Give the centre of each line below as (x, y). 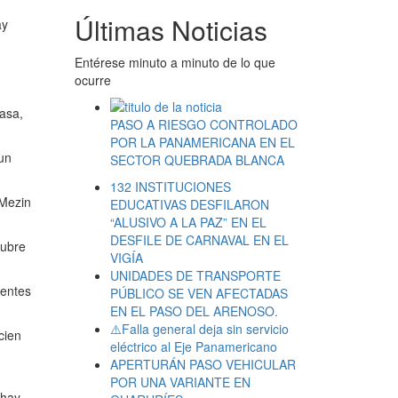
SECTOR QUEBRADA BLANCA (197, 160)
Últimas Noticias (171, 30)
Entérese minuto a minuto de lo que (175, 63)
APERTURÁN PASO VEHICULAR (203, 365)
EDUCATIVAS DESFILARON (189, 205)
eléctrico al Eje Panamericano (193, 347)
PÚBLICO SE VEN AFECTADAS (199, 294)
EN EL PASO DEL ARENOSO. (194, 311)
